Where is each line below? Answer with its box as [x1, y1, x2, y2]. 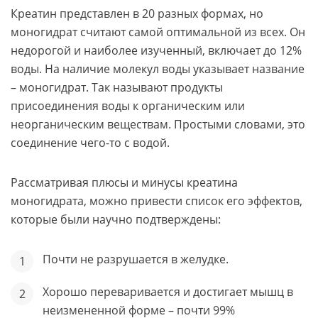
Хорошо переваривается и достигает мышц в [43, 283, 293, 300]
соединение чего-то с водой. [11, 134, 170, 150]
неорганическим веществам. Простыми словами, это [11, 116, 305, 132]
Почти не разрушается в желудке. [43, 251, 229, 267]
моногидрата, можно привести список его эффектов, [11, 192, 302, 209]
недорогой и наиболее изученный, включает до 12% [11, 42, 302, 58]
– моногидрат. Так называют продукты [11, 79, 223, 95]
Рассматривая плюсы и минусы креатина [11, 174, 238, 190]
